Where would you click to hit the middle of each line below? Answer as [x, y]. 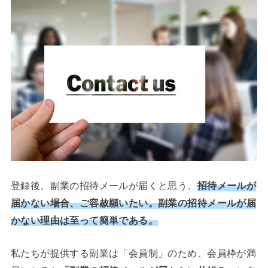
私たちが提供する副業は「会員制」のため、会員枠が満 [133, 253]
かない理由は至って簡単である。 [84, 220]
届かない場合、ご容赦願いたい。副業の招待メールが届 [133, 202]
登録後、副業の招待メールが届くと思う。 [104, 185]
